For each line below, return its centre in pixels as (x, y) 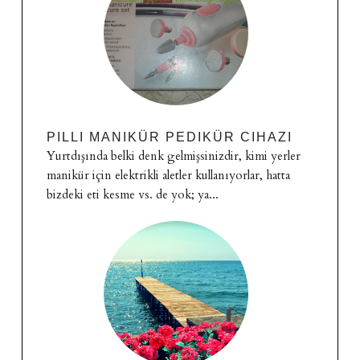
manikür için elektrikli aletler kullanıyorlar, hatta (168, 176)
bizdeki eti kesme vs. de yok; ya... (132, 195)
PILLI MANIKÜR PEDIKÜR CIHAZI (169, 137)
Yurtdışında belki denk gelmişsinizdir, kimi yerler (173, 156)
